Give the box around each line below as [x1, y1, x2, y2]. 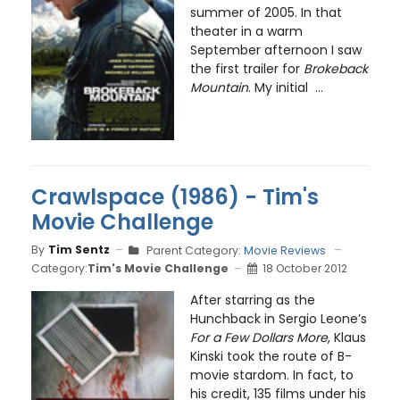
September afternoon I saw [189, 41, 362, 59]
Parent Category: [144, 242, 244, 258]
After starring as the [189, 290, 315, 309]
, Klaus [327, 328, 366, 346]
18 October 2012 [262, 261, 347, 277]
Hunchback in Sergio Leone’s [189, 309, 367, 328]
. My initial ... [247, 79, 323, 96]
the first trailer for [189, 60, 304, 78]
